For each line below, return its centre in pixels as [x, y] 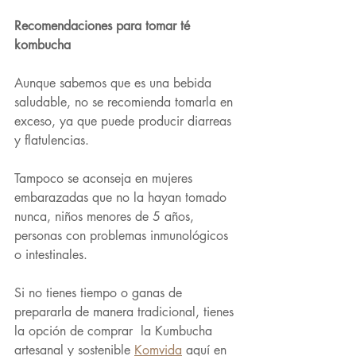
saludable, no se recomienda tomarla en [126, 102]
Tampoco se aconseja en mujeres [105, 178]
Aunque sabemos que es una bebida [115, 83]
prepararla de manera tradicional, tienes [126, 312]
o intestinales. [51, 255]
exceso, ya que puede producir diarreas [125, 121]
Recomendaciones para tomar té [104, 26]
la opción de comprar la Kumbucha [115, 331]
